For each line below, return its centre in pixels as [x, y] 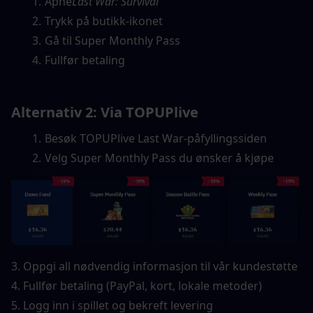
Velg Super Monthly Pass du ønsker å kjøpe [159, 158]
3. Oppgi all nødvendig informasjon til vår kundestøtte [154, 266]
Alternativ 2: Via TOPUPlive [105, 112]
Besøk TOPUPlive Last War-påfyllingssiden [155, 138]
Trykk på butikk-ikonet [103, 21]
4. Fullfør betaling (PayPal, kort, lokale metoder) [137, 285]
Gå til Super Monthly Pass [112, 41]
